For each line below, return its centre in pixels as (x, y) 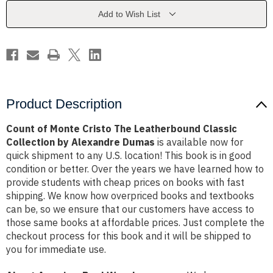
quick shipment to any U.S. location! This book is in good (129, 156)
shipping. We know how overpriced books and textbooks (130, 196)
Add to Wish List (129, 14)
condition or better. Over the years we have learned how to (135, 169)
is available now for (199, 142)
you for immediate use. (56, 250)
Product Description (64, 104)
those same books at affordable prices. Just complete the (135, 223)
